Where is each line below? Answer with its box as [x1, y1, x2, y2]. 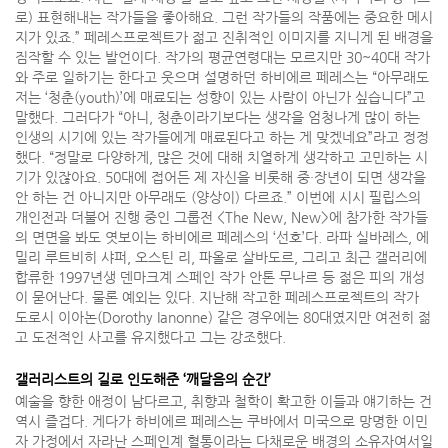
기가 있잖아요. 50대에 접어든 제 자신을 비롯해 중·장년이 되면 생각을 [15, 169, 426, 186]
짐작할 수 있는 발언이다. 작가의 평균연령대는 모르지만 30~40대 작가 [15, 49, 430, 66]
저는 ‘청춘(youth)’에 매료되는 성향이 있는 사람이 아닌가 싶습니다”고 [15, 89, 425, 106]
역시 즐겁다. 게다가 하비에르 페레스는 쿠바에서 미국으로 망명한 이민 [15, 413, 428, 430]
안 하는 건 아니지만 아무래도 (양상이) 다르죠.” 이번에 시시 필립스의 [15, 189, 421, 206]
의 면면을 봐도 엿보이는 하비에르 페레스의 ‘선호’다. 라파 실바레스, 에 [15, 229, 429, 246]
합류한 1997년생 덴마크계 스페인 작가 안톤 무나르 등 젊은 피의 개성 [15, 269, 425, 286]
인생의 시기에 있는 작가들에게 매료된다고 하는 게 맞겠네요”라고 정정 [15, 129, 429, 146]
